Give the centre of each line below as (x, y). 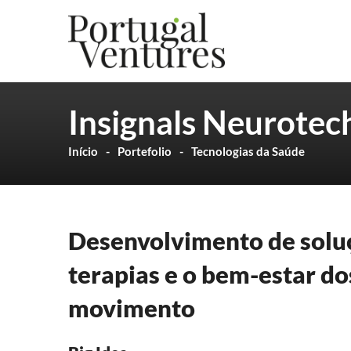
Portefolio (145, 151)
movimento (132, 308)
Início (83, 151)
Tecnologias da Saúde (248, 151)
